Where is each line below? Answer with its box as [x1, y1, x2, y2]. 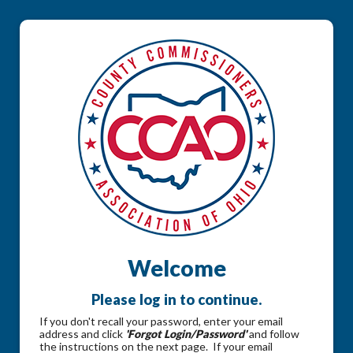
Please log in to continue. [91, 291, 262, 308]
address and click [39, 327, 125, 340]
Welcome [127, 255, 226, 281]
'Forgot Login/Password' [125, 327, 247, 340]
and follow [247, 327, 299, 340]
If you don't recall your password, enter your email [39, 314, 283, 328]
